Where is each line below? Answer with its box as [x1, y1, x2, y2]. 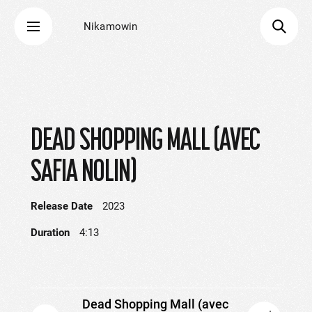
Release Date [31, 200, 93, 212]
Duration [31, 226, 70, 239]
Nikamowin [84, 20, 138, 33]
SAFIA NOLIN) [31, 153, 136, 187]
